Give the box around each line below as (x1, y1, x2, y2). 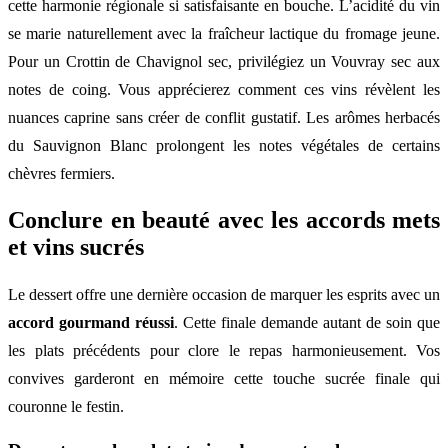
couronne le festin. (8, 398, 124, 416)
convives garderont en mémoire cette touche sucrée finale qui (8, 370, 440, 388)
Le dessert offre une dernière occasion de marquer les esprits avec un (8, 286, 440, 304)
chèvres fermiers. (8, 164, 115, 182)
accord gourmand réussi (8, 314, 174, 332)
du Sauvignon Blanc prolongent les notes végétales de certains (8, 136, 440, 154)
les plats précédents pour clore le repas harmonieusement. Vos (8, 342, 440, 360)
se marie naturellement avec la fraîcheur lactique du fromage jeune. (8, 24, 440, 42)
